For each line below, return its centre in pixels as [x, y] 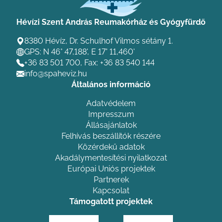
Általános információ [111, 84]
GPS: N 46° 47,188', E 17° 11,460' [80, 52]
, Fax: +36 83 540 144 [117, 63]
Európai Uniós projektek [111, 169]
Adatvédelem [111, 103]
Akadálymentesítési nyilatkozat [111, 158]
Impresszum [111, 114]
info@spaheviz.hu [56, 74]
